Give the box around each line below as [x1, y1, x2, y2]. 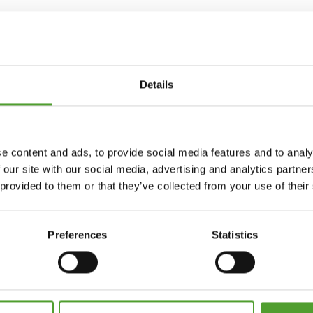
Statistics [212, 228, 258, 241]
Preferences [48, 228, 108, 241]
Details [139, 78, 174, 91]
